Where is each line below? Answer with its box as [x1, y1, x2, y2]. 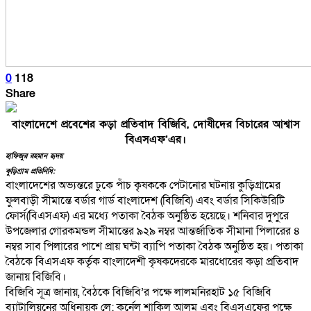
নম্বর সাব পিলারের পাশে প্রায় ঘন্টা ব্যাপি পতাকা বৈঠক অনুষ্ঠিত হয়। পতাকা [6, 238, 303, 254]
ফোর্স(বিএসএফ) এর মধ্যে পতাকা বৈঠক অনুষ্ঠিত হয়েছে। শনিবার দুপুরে [6, 208, 289, 224]
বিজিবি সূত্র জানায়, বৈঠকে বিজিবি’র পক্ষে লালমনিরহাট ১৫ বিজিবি [6, 284, 271, 300]
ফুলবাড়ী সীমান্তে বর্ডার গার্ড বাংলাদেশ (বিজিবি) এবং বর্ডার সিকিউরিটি [6, 192, 285, 208]
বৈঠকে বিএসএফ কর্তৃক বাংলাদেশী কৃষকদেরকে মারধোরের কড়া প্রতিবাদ [6, 253, 299, 269]
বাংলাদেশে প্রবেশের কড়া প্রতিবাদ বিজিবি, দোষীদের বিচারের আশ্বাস [11, 116, 300, 132]
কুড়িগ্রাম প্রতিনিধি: [6, 166, 55, 176]
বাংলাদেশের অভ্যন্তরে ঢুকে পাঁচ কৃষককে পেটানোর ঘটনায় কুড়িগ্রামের [6, 177, 280, 193]
